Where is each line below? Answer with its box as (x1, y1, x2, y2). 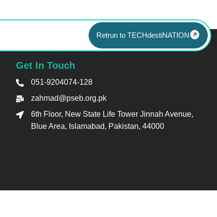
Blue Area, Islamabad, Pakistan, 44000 (31, 122, 165, 130)
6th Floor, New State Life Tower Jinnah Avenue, (31, 109, 194, 118)
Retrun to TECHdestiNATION (96, 31, 189, 40)
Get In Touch (16, 60, 76, 71)
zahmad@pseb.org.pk (31, 93, 107, 102)
